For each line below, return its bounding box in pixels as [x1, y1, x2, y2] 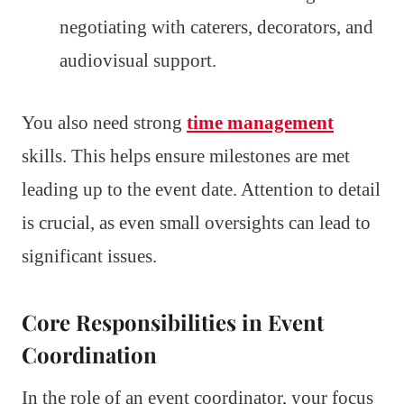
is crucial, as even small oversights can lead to [22, 211, 371, 234]
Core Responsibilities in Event [22, 307, 324, 336]
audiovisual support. [60, 49, 216, 71]
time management [187, 111, 334, 133]
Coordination [22, 339, 157, 369]
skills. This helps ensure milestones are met [22, 144, 350, 167]
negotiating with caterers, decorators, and [60, 15, 373, 38]
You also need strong [22, 111, 187, 133]
